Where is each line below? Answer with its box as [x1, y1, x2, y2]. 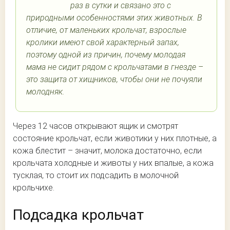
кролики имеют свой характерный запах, [26, 37, 179, 48]
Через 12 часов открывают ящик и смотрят [13, 121, 178, 131]
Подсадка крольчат [13, 206, 144, 223]
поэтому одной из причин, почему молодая [26, 50, 185, 60]
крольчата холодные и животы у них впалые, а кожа [13, 158, 214, 168]
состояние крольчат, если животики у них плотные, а [13, 133, 217, 144]
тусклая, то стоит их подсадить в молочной [13, 170, 179, 181]
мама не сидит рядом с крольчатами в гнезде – [26, 62, 203, 72]
